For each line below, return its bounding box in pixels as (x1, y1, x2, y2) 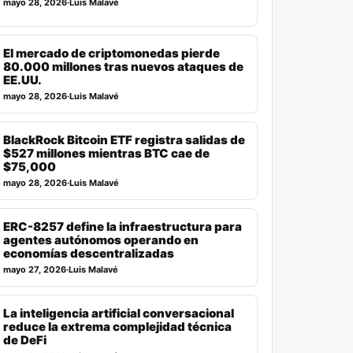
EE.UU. (3, 72, 43, 87)
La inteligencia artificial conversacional (3, 305, 235, 321)
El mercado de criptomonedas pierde (3, 45, 221, 61)
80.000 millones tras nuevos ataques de (3, 58, 244, 74)
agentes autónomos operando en (3, 232, 199, 247)
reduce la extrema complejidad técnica (3, 318, 232, 334)
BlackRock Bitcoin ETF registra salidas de (3, 132, 246, 147)
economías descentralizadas (3, 245, 175, 261)
